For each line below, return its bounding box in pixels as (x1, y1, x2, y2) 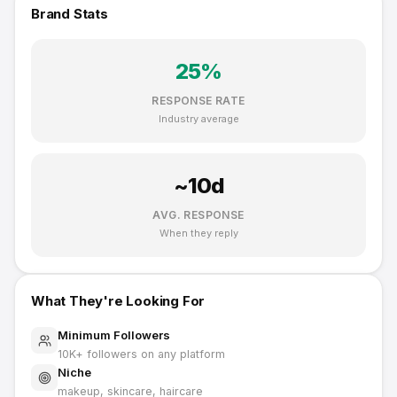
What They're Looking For (31, 292, 206, 309)
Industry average (158, 113, 239, 125)
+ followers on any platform (75, 347, 225, 361)
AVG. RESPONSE (152, 208, 245, 222)
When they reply (159, 227, 238, 239)
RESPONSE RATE (152, 94, 245, 107)
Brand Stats (31, 5, 108, 22)
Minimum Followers (58, 328, 170, 342)
